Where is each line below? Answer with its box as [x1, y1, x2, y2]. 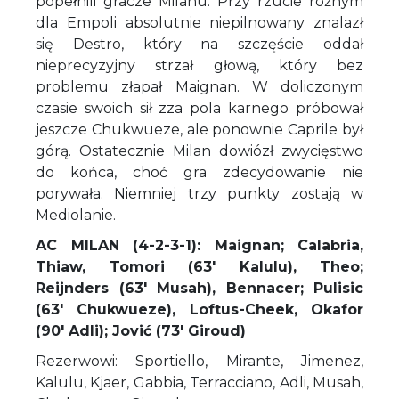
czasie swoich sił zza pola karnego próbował [36, 99, 363, 117]
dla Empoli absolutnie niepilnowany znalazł [36, 13, 363, 31]
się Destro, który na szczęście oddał [36, 35, 363, 53]
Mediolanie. [36, 206, 116, 224]
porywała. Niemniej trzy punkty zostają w [36, 184, 363, 202]
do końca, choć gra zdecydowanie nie [36, 163, 363, 181]
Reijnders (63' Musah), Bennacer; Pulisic [36, 279, 363, 297]
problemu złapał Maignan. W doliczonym [36, 77, 363, 95]
